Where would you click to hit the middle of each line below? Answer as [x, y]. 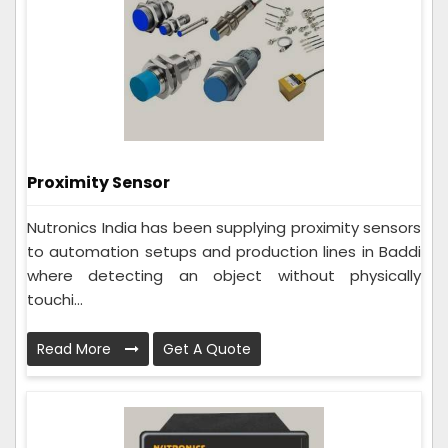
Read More [76, 349]
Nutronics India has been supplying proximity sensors [224, 228]
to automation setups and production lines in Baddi [224, 252]
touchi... [55, 300]
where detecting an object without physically [224, 276]
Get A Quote [207, 349]
